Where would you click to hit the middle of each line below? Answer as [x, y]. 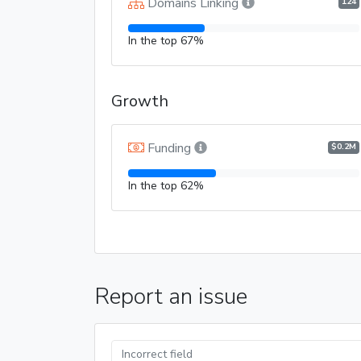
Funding [169, 148]
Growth [140, 101]
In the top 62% [166, 185]
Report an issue [171, 296]
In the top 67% [166, 40]
